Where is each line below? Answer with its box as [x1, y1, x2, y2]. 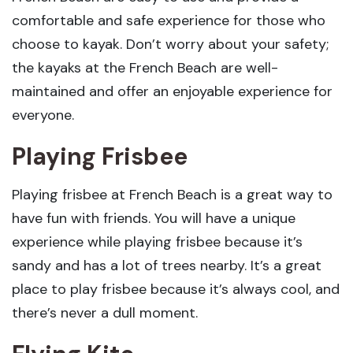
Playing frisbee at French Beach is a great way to [12, 185, 333, 204]
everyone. [12, 106, 74, 124]
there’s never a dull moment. [12, 303, 198, 322]
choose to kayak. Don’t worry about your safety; [12, 35, 329, 54]
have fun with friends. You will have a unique [12, 209, 295, 228]
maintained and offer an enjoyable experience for [12, 82, 333, 101]
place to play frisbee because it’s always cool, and [12, 280, 340, 299]
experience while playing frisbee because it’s [12, 232, 303, 251]
